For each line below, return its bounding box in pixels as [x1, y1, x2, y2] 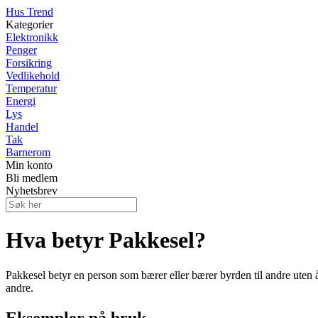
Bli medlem [6, 172, 57, 184]
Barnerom [6, 146, 50, 158]
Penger [6, 44, 37, 56]
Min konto [6, 159, 53, 171]
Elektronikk [6, 31, 58, 43]
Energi [6, 95, 35, 107]
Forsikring [6, 57, 52, 69]
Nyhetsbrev [6, 185, 57, 197]
